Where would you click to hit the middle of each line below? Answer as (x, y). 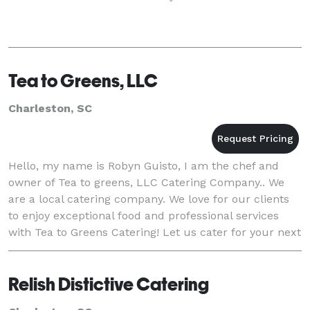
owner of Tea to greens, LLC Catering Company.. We (146, 182)
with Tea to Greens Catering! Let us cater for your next (155, 232)
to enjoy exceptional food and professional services (144, 215)
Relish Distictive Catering (109, 284)
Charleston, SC (50, 108)
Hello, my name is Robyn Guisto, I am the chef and (144, 165)
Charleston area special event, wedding (113, 248)
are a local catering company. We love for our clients (149, 199)
